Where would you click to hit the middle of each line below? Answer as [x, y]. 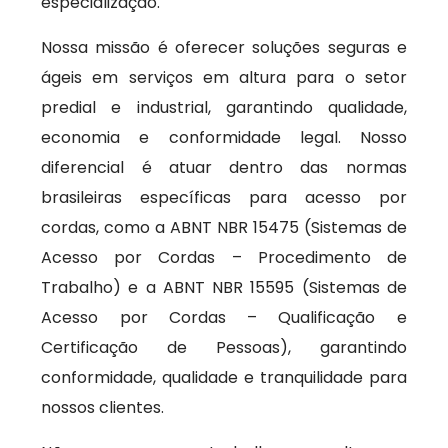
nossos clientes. [103, 407]
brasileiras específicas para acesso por [224, 197]
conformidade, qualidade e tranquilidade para [224, 377]
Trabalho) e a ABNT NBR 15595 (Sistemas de [224, 287]
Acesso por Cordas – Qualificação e [224, 317]
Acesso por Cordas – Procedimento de [224, 257]
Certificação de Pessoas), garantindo [224, 347]
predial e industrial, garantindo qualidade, [224, 107]
